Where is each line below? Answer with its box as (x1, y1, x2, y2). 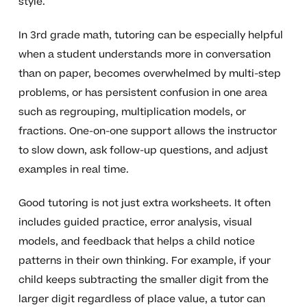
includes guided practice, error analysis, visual (18, 214, 252, 230)
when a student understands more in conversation (18, 47, 271, 62)
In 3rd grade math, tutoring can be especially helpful (18, 27, 283, 42)
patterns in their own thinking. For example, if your (18, 253, 271, 268)
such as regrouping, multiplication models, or (18, 104, 246, 119)
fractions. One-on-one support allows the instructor (18, 123, 277, 138)
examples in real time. (18, 162, 129, 177)
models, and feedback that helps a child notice (18, 234, 255, 249)
